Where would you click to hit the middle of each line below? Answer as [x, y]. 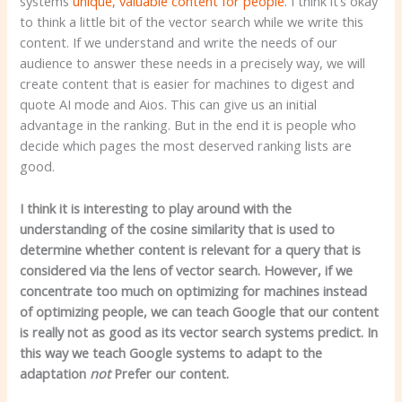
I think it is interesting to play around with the [156, 208]
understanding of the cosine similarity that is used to [178, 228]
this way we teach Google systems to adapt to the [171, 352]
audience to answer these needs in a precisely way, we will [193, 63]
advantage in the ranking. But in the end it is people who [188, 125]
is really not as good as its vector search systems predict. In [199, 332]
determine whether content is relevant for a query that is [191, 249]
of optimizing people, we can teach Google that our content [200, 311]
